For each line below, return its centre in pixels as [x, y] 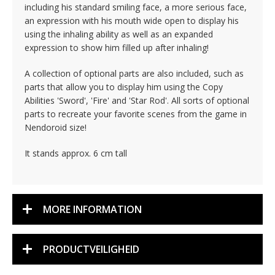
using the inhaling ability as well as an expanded [119, 34]
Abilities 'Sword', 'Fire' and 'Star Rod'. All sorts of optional [137, 100]
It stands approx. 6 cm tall [76, 153]
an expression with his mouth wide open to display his [132, 21]
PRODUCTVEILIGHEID [91, 249]
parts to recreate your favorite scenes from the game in [136, 114]
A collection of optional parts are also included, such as [134, 73]
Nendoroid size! [56, 127]
